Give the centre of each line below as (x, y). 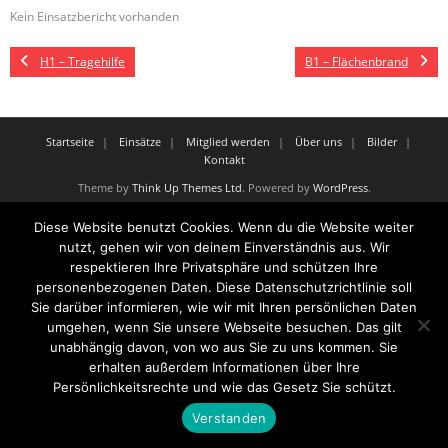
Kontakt (224, 159)
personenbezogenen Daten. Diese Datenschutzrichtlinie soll (224, 287)
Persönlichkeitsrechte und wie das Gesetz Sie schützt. (224, 387)
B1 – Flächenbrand (356, 61)
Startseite (69, 141)
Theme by (104, 187)
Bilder (381, 141)
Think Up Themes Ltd (186, 187)
